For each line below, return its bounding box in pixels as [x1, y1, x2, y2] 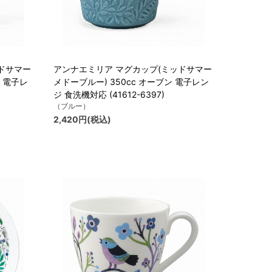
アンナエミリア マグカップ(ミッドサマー [53, 64, 212, 75]
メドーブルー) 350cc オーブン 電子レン [53, 76, 209, 87]
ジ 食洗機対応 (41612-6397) [53, 89, 165, 100]
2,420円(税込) [53, 114, 111, 125]
